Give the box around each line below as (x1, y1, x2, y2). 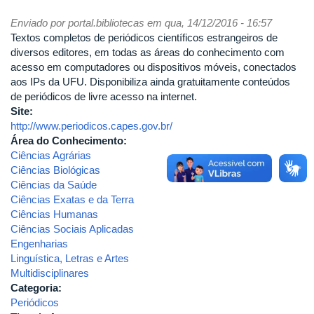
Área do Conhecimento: (11, 135, 130, 146)
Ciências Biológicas (11, 164, 100, 176)
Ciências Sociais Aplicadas (11, 223, 134, 235)
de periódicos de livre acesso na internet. (11, 90, 197, 102)
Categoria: (11, 282, 64, 294)
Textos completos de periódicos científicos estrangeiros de (11, 32, 278, 43)
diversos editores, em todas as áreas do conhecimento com (11, 46, 285, 58)
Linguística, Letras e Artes (11, 252, 129, 264)
